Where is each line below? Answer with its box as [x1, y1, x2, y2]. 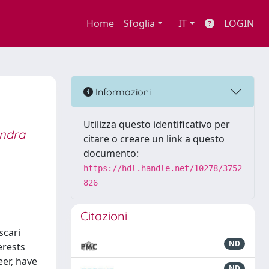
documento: [83, 147, 139, 160]
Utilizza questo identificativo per [83, 118, 230, 131]
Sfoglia [123, 17, 155, 30]
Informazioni [93, 85, 151, 98]
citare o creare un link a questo [83, 132, 225, 145]
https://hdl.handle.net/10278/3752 [83, 163, 242, 173]
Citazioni [80, 208, 127, 223]
